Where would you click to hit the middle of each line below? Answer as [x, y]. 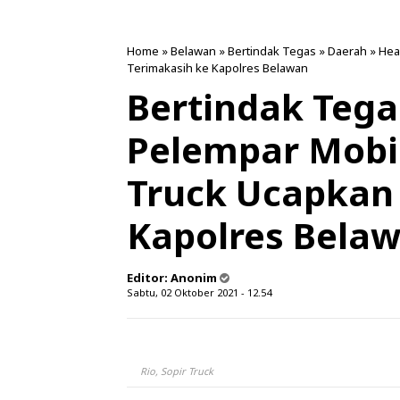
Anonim [194, 278]
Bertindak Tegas [272, 51]
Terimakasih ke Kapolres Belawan [217, 68]
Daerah [347, 51]
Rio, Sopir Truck [177, 371]
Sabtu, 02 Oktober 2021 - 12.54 [199, 292]
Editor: [149, 278]
